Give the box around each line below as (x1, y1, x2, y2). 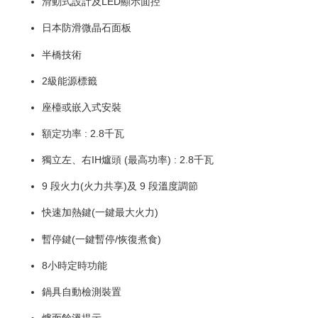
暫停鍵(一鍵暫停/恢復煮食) (42, 233, 161, 245)
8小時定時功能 (42, 259, 107, 271)
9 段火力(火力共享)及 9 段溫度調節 (42, 180, 198, 192)
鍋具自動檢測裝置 (42, 285, 121, 297)
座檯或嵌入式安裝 (42, 101, 121, 113)
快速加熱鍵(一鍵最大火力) (42, 207, 158, 219)
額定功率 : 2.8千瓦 (42, 127, 124, 139)
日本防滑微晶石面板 (42, 22, 131, 34)
